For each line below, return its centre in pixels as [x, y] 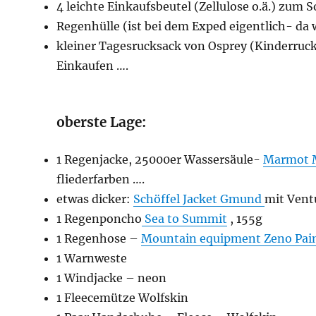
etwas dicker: [95, 199]
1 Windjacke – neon [112, 278]
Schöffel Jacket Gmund [199, 199]
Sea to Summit [185, 219]
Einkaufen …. [93, 66]
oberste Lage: [102, 122]
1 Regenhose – [99, 239]
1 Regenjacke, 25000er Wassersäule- [160, 160]
